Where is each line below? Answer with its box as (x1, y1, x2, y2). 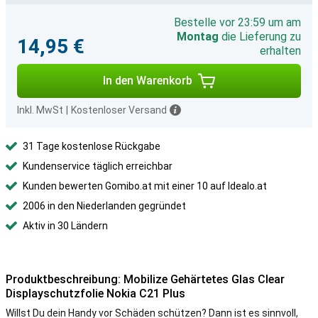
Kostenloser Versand (71, 104, 167, 116)
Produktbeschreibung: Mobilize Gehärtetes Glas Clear (6, 273, 285, 286)
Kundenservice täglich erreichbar (23, 160, 172, 172)
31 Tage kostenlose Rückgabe (23, 141, 160, 152)
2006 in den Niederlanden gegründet (23, 200, 186, 212)
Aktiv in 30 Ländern (23, 220, 108, 231)
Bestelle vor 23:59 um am (174, 16, 301, 29)
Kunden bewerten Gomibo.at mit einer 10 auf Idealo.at (23, 180, 267, 192)
